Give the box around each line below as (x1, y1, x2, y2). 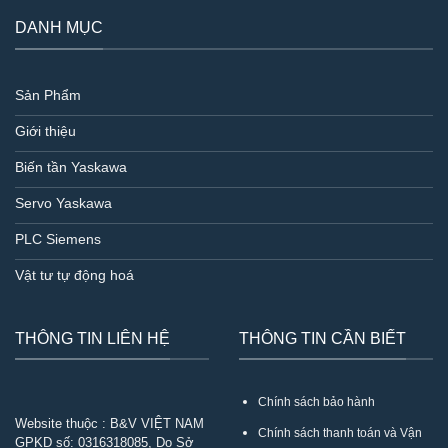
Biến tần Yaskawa (15, 158, 127, 175)
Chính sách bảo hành (257, 394, 375, 409)
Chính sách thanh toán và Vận (257, 426, 422, 441)
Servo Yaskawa (15, 194, 112, 211)
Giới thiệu (15, 122, 76, 139)
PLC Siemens (15, 230, 101, 247)
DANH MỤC (15, 18, 103, 37)
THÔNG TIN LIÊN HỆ (15, 328, 170, 347)
